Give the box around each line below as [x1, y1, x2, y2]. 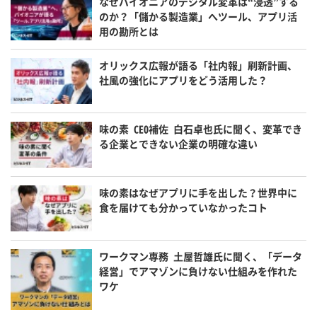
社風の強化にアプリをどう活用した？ [99, 73, 268, 88]
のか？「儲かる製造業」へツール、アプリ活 [99, 9, 298, 24]
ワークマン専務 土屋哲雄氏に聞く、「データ [99, 248, 303, 263]
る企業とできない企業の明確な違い [99, 136, 258, 151]
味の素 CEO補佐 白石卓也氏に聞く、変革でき [99, 121, 303, 136]
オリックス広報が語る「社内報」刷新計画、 [99, 58, 298, 73]
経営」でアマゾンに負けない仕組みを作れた [99, 263, 298, 278]
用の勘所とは [99, 24, 159, 39]
